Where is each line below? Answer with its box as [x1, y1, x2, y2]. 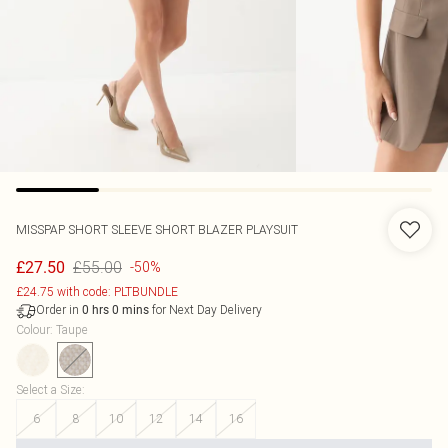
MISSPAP [16, 222, 68, 237]
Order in [36, 302, 82, 317]
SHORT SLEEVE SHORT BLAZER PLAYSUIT [68, 222, 298, 237]
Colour [16, 322, 50, 337]
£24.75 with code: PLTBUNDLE [16, 284, 178, 299]
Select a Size [16, 382, 82, 397]
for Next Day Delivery [149, 302, 262, 317]
